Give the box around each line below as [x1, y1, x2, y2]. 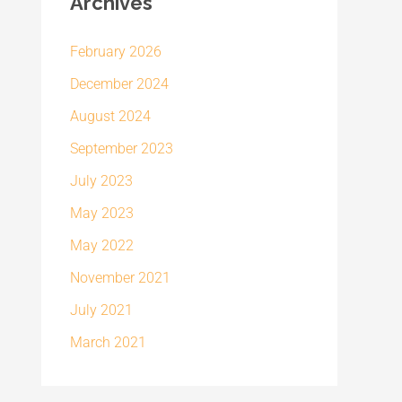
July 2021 [70, 301, 133, 319]
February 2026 [70, 43, 162, 60]
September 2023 [70, 140, 173, 157]
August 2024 [70, 108, 151, 125]
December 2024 [70, 75, 169, 92]
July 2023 [70, 172, 133, 189]
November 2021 [70, 269, 170, 286]
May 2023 [70, 205, 134, 222]
